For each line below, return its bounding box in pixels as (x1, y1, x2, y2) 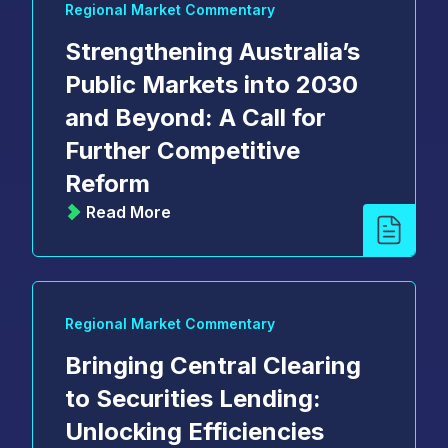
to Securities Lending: (65, 383, 321, 413)
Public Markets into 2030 (65, 69, 358, 99)
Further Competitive (65, 135, 300, 165)
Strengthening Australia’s (65, 36, 360, 66)
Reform (65, 168, 150, 198)
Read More (86, 201, 171, 222)
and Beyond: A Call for (65, 102, 326, 132)
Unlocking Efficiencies (65, 416, 324, 446)
